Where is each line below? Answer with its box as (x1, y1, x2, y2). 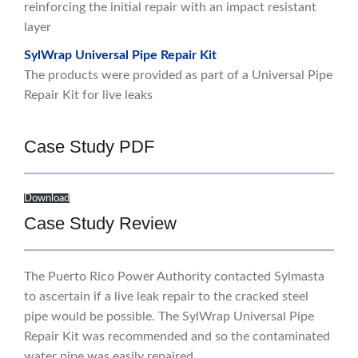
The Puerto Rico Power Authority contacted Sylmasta (24, 270, 324, 284)
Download (24, 193, 70, 204)
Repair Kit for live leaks (24, 89, 153, 102)
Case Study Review (24, 213, 177, 234)
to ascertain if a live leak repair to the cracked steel (24, 290, 308, 304)
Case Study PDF (24, 137, 154, 157)
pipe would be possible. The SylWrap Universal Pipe (24, 310, 314, 324)
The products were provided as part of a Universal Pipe (24, 69, 332, 82)
